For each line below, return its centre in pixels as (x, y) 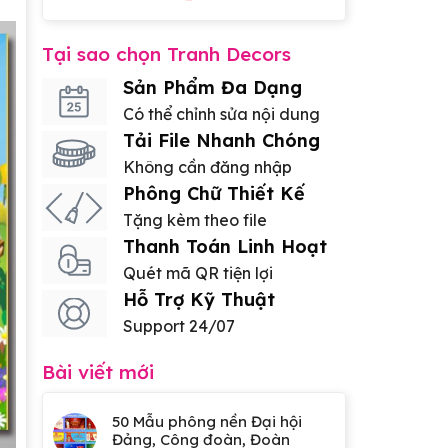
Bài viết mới (97, 372)
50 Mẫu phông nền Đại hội (206, 422)
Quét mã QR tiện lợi (197, 273)
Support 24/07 (178, 326)
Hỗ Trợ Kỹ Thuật (198, 300)
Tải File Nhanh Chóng (221, 141)
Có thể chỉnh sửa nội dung (221, 114)
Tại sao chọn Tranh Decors (166, 54)
